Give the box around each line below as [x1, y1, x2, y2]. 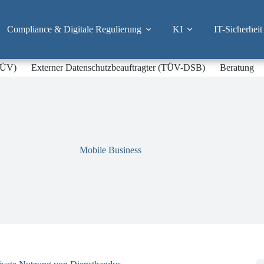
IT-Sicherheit [213, 24, 262, 34]
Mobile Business [79, 145, 141, 155]
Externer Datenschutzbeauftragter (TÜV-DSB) [31, 62, 206, 72]
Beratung [220, 62, 255, 72]
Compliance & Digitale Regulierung [6, 24, 141, 34]
